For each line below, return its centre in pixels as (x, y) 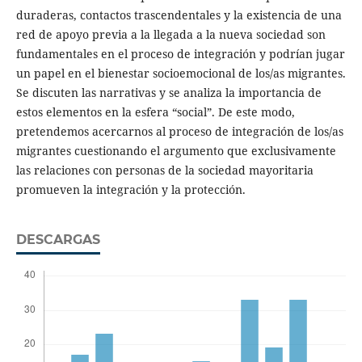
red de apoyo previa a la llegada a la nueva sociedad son (170, 35)
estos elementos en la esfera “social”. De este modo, (155, 112)
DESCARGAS (58, 240)
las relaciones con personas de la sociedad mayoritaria (164, 170)
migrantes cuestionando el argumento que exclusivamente (176, 151)
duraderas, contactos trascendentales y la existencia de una (179, 15)
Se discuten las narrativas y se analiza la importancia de (168, 93)
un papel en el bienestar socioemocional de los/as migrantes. (181, 74)
